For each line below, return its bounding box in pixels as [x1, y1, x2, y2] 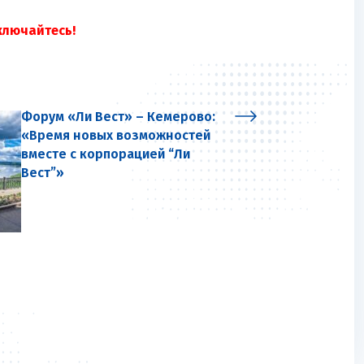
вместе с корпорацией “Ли [21, 146, 190, 162]
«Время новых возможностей [21, 128, 210, 144]
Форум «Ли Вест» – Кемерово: [21, 109, 215, 125]
